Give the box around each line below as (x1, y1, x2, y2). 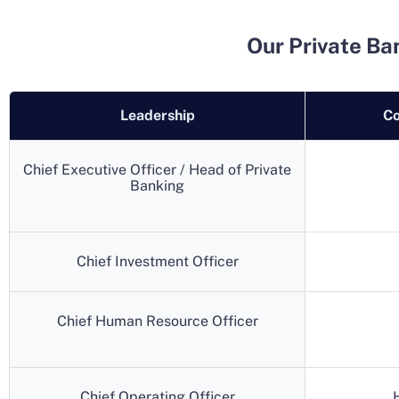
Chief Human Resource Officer (56, 313, 258, 330)
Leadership (119, 107, 195, 124)
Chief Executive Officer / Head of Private (23, 161, 291, 178)
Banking (130, 177, 184, 194)
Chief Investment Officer (76, 253, 239, 270)
